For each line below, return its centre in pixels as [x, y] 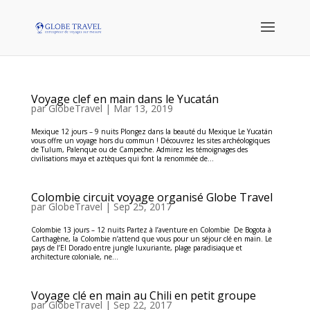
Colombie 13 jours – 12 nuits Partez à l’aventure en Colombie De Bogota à [151, 230]
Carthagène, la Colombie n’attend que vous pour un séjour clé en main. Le [151, 239]
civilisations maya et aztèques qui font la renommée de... [122, 158]
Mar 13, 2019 [143, 108]
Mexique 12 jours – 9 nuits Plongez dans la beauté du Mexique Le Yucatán [152, 131]
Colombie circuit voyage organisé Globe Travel [152, 197]
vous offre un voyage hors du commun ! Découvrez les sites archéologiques [150, 140]
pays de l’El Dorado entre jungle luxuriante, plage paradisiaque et [136, 248]
